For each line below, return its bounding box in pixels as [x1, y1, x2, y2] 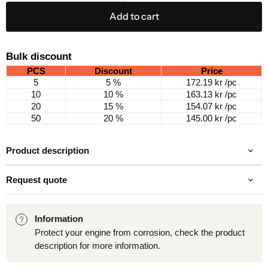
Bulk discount [6, 51, 72, 63]
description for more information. [35, 240, 160, 251]
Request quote [6, 175, 67, 185]
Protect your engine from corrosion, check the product [35, 227, 245, 238]
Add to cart [109, 11, 159, 23]
